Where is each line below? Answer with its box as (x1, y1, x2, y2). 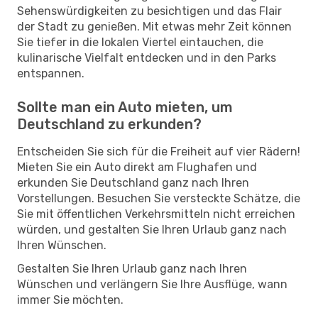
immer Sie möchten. (17, 292, 124, 307)
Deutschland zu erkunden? (17, 115, 202, 133)
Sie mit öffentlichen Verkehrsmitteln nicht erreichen (17, 207, 295, 221)
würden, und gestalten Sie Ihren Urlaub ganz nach (17, 222, 287, 236)
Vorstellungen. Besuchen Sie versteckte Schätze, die (17, 191, 300, 205)
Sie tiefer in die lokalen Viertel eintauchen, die (17, 35, 263, 49)
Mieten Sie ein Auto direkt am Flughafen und (17, 160, 257, 174)
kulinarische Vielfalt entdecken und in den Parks (17, 50, 276, 65)
